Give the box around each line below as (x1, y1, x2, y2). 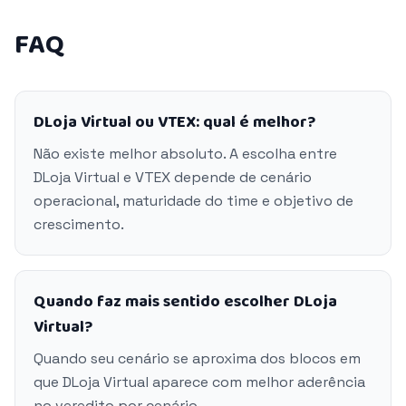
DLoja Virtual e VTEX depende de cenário (34, 168, 312, 187)
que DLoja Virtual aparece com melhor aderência (34, 372, 365, 391)
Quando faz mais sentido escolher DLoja (34, 289, 337, 314)
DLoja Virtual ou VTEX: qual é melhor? (34, 110, 315, 135)
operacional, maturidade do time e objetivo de (34, 191, 353, 210)
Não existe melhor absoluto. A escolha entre (34, 144, 337, 163)
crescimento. (34, 215, 124, 234)
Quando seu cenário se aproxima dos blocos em (34, 349, 361, 368)
